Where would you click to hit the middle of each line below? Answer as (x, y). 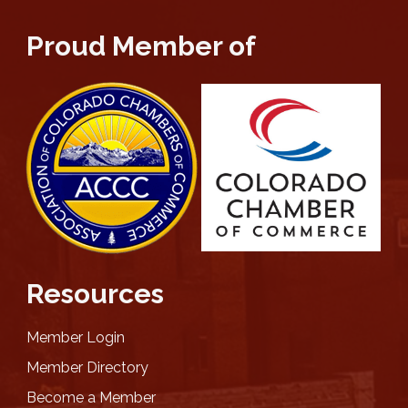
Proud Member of (141, 46)
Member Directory (87, 367)
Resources (95, 293)
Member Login (76, 337)
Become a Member (91, 397)
